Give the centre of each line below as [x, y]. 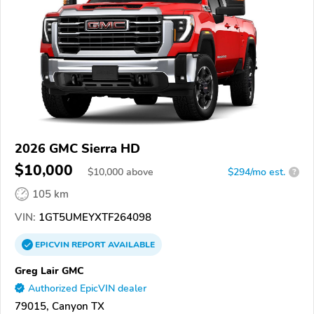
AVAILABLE [130, 244]
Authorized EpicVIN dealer [87, 288]
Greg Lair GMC [49, 270]
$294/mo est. [257, 172]
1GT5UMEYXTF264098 [94, 217]
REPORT [89, 244]
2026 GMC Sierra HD [77, 148]
